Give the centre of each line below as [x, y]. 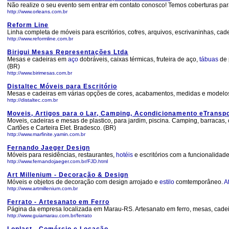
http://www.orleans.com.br [37, 12]
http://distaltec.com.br [32, 100]
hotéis [125, 155]
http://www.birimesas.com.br [40, 73]
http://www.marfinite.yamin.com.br [46, 134]
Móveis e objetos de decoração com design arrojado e [83, 182]
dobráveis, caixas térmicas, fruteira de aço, [139, 59]
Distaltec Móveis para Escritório [62, 86]
